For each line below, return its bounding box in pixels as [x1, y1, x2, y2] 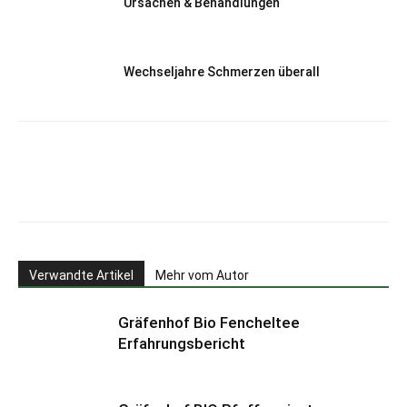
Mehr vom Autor [155, 268, 249, 283]
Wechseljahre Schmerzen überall [124, 65, 320, 80]
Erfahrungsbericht [118, 334, 245, 353]
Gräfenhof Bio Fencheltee [118, 313, 300, 333]
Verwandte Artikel [29, 268, 134, 283]
